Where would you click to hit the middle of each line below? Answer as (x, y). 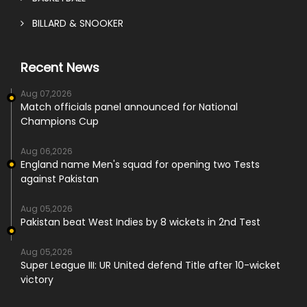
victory (37, 280)
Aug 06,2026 (47, 151)
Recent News (60, 68)
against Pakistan (60, 179)
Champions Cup (60, 122)
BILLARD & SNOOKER (74, 24)
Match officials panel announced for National (129, 107)
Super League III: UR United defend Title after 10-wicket (150, 266)
